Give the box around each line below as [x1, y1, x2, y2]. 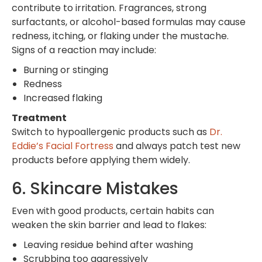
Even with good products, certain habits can [12, 204, 214, 218]
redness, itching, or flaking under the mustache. [12, 29, 229, 43]
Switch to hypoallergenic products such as [12, 125, 209, 139]
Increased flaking [23, 91, 102, 105]
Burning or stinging [23, 63, 108, 77]
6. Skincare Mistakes [12, 177, 178, 200]
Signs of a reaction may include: [12, 43, 156, 57]
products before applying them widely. [12, 153, 190, 167]
